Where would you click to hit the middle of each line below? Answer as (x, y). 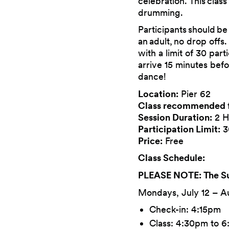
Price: (151, 141)
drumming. (161, 12)
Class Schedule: (172, 158)
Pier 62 (195, 94)
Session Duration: (175, 117)
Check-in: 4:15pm (185, 210)
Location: (158, 94)
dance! (152, 77)
